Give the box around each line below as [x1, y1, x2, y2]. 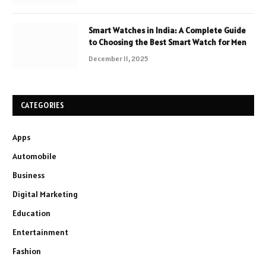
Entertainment [12, 226, 68, 237]
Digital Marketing [12, 188, 78, 199]
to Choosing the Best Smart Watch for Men [88, 36, 246, 47]
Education [12, 207, 50, 218]
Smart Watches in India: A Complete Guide [88, 24, 246, 36]
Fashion [12, 245, 41, 256]
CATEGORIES [21, 100, 65, 110]
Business [12, 169, 45, 180]
